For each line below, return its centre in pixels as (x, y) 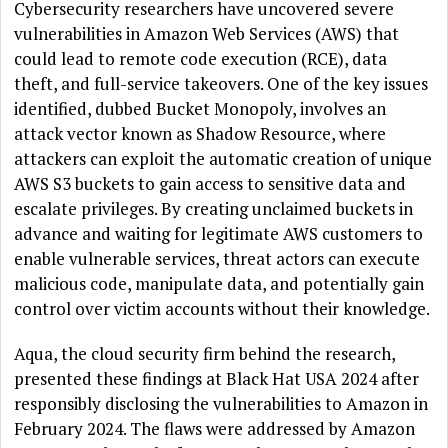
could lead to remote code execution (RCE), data (201, 59)
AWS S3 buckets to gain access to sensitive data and (210, 184)
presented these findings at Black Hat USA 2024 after (217, 379)
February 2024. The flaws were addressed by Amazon (215, 429)
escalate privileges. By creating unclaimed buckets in (214, 209)
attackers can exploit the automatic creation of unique (223, 159)
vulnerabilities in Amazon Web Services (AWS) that (207, 34)
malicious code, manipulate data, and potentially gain (219, 284)
